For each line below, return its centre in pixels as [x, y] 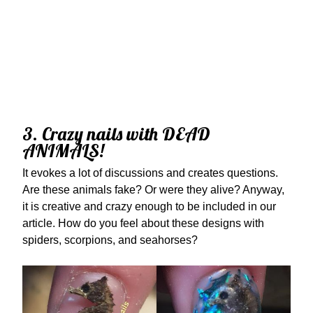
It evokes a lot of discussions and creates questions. [150, 173]
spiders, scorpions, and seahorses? [110, 240]
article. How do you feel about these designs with [143, 223]
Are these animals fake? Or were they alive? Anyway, [153, 190]
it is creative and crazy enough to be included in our [149, 206]
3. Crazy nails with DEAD [116, 134]
